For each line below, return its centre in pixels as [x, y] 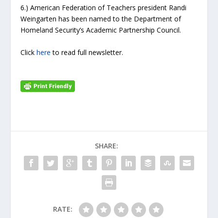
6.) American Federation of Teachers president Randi [104, 8]
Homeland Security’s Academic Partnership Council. [101, 30]
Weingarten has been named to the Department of [101, 19]
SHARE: [107, 146]
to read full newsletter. [87, 52]
